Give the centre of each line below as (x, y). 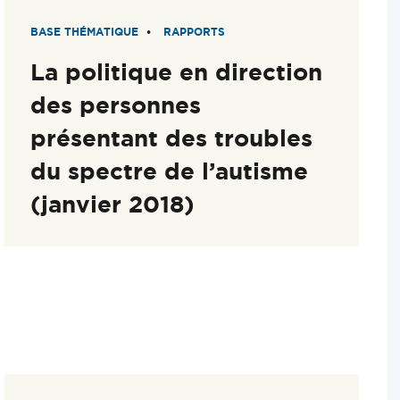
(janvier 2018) (113, 204)
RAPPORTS (195, 31)
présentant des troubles (172, 137)
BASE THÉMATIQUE (85, 31)
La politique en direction (177, 71)
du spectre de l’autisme (170, 171)
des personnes (116, 104)
